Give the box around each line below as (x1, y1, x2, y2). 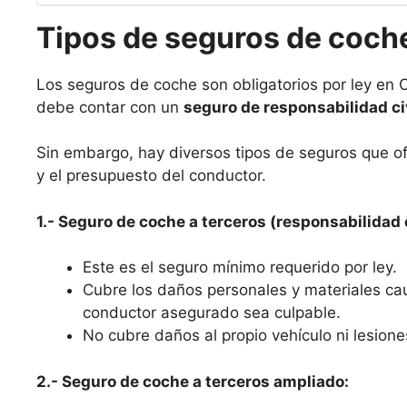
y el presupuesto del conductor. (36, 166, 266, 185)
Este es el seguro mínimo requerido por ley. (83, 258, 397, 277)
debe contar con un (36, 97, 184, 116)
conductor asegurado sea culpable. (83, 303, 341, 323)
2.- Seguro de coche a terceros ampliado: (36, 372, 349, 391)
